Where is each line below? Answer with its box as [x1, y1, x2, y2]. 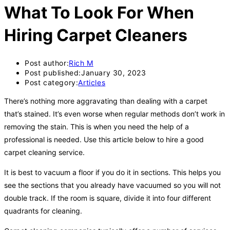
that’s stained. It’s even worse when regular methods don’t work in [4, 109, 225, 118]
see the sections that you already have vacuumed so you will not [4, 180, 221, 189]
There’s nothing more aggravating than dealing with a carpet [4, 96, 207, 105]
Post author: [25, 58, 69, 67]
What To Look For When [4, 3, 194, 23]
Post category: [25, 78, 79, 87]
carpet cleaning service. [4, 147, 85, 157]
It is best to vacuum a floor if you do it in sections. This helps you [4, 167, 221, 177]
